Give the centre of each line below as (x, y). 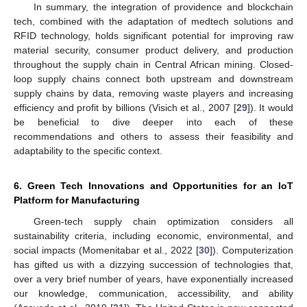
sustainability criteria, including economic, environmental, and (153, 236)
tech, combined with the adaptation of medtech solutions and (153, 22)
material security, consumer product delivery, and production (153, 50)
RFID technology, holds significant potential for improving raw (153, 36)
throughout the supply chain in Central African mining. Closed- (153, 65)
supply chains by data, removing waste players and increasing (153, 94)
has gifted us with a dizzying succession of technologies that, (153, 265)
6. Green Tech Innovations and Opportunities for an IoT (153, 186)
